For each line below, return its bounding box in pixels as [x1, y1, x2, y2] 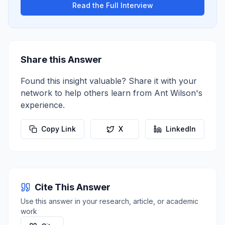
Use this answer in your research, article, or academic [21, 197, 198, 205]
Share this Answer [21, 54, 102, 65]
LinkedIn [166, 125, 196, 133]
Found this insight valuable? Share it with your [21, 76, 197, 86]
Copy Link [41, 125, 76, 133]
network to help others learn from [21, 88, 154, 98]
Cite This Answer [35, 182, 110, 192]
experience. [21, 100, 65, 110]
